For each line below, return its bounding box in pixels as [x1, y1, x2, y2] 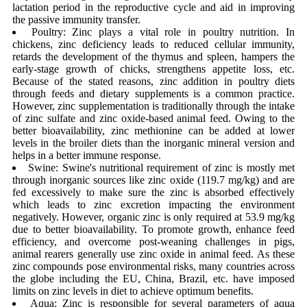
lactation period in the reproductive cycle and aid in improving [12, 1, 295, 13]
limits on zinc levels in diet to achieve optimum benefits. [12, 285, 254, 297]
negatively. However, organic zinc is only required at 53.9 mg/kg [12, 211, 295, 223]
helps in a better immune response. [12, 149, 161, 161]
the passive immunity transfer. [12, 14, 140, 25]
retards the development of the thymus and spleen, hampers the [12, 51, 295, 62]
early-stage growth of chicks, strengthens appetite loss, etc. [12, 63, 295, 75]
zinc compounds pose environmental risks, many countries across [12, 260, 295, 272]
